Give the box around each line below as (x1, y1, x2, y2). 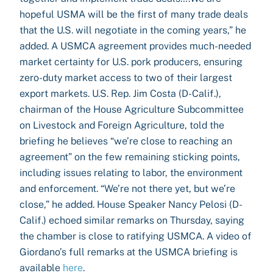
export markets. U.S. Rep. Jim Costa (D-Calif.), (19, 88, 221, 99)
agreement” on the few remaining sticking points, (19, 151, 240, 163)
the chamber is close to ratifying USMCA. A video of (19, 230, 252, 242)
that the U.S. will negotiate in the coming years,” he (19, 24, 246, 36)
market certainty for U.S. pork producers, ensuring (19, 56, 243, 68)
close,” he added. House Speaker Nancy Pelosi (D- (19, 199, 243, 210)
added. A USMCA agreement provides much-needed (19, 40, 251, 52)
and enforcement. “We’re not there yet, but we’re (19, 183, 235, 194)
